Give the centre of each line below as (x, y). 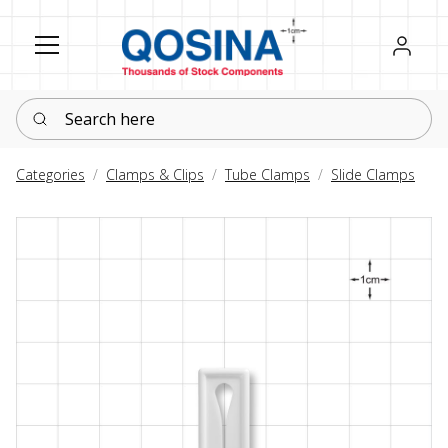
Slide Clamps (373, 175)
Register (404, 43)
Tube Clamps (267, 175)
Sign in (414, 43)
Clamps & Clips (155, 175)
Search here (58, 109)
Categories (50, 175)
